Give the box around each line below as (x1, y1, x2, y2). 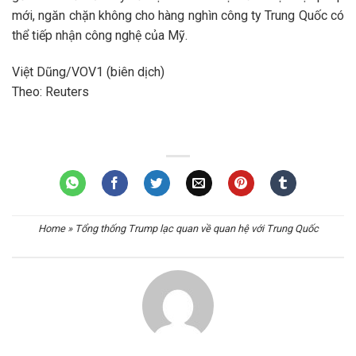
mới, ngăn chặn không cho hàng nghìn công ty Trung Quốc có (12, 8, 344, 24)
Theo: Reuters (12, 84, 89, 100)
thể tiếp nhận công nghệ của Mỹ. (12, 28, 188, 44)
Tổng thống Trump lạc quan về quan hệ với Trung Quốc (74, 222, 319, 235)
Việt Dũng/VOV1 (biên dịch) (12, 64, 164, 80)
